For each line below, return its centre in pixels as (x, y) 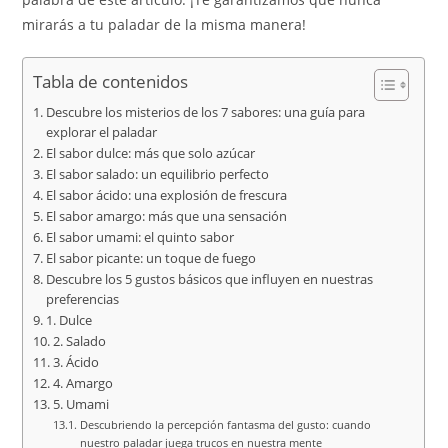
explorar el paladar (101, 132)
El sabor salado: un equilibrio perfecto (157, 174)
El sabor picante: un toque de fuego (150, 258)
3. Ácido (75, 362)
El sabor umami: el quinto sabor (139, 237)
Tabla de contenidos (111, 82)
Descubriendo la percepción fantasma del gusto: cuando (225, 424)
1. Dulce (68, 320)
